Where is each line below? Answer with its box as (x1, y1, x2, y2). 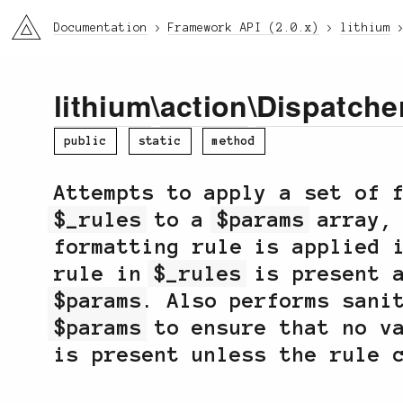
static (138, 134, 182, 148)
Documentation (54, 22, 148, 34)
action (159, 85, 248, 127)
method (212, 134, 256, 148)
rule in (54, 262, 155, 285)
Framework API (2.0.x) (168, 22, 319, 34)
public (64, 134, 107, 148)
